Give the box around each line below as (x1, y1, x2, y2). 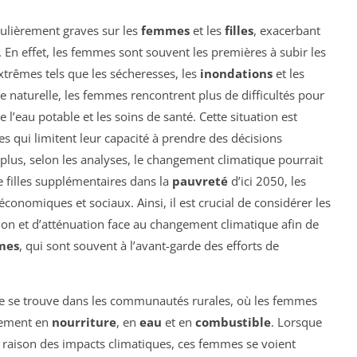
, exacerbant (253, 22, 320, 39)
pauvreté (172, 173, 228, 190)
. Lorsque (271, 314, 322, 331)
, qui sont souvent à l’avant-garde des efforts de (19, 237, 279, 254)
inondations (200, 65, 273, 82)
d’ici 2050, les (228, 173, 306, 190)
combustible (195, 314, 271, 331)
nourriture (52, 314, 116, 331)
